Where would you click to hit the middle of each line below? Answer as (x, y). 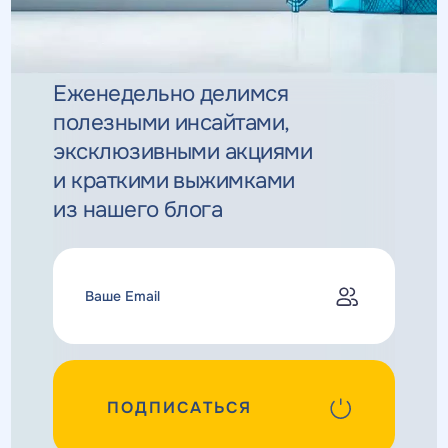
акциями (268, 151)
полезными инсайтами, (171, 122)
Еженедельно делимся (171, 93)
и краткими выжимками (174, 180)
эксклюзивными (139, 151)
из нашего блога (138, 209)
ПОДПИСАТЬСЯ (179, 408)
